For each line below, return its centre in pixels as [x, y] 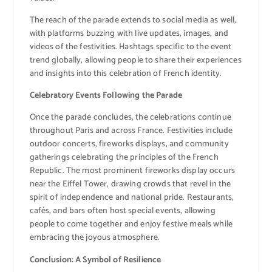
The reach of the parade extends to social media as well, [133, 21]
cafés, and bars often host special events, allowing [122, 211]
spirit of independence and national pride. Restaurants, [132, 198]
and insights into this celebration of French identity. [126, 74]
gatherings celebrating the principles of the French [124, 158]
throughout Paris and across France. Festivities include [131, 131]
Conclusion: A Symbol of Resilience [95, 260]
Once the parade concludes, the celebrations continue [130, 118]
